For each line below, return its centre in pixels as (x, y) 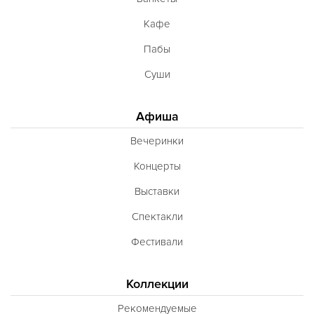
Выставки (157, 191)
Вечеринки (157, 141)
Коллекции (157, 284)
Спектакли (157, 216)
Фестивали (157, 241)
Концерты (157, 166)
